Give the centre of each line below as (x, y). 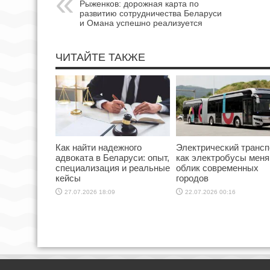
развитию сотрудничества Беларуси (151, 14)
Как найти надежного (99, 148)
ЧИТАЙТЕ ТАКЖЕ (100, 58)
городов (192, 178)
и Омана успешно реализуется (141, 23)
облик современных (217, 168)
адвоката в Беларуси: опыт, (112, 158)
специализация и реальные (113, 168)
